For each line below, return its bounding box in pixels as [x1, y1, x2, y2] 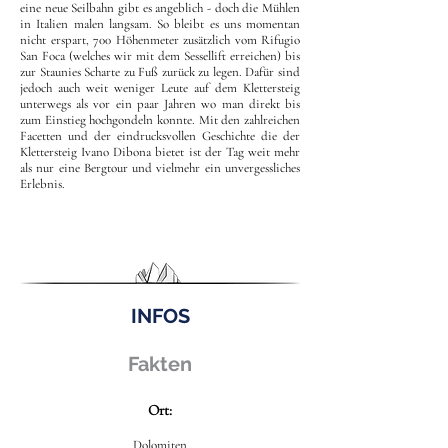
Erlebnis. [20, 176, 65, 192]
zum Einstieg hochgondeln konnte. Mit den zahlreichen [20, 112, 300, 128]
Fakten [128, 352, 192, 376]
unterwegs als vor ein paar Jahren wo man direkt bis [20, 96, 300, 112]
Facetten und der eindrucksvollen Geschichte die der [20, 128, 300, 144]
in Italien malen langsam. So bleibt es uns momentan [20, 16, 300, 32]
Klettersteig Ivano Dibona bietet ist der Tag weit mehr [20, 144, 300, 160]
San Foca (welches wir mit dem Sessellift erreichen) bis [20, 48, 300, 64]
